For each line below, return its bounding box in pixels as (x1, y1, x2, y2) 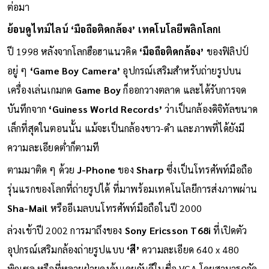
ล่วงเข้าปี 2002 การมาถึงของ (7, 223, 125, 237)
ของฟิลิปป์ (206, 44, 249, 58)
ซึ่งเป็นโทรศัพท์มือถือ (166, 163, 253, 176)
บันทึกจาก (7, 102, 49, 115)
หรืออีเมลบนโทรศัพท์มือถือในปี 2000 (47, 201, 202, 214)
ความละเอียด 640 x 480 (142, 243, 240, 256)
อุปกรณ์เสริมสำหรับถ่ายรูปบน (122, 64, 242, 77)
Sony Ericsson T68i (124, 223, 211, 237)
